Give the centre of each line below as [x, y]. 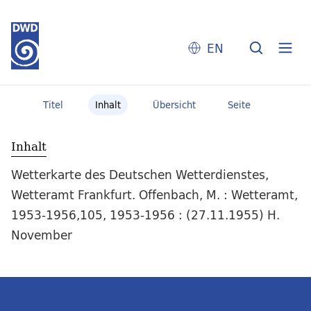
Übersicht [174, 105]
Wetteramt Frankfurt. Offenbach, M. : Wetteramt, [154, 195]
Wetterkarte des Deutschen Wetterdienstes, [140, 175]
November [42, 235]
